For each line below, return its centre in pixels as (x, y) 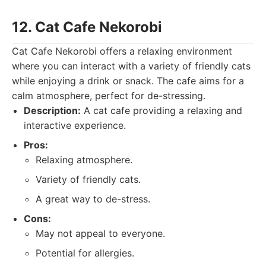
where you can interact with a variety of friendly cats (131, 66)
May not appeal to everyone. (100, 233)
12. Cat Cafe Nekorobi (87, 27)
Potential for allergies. (85, 253)
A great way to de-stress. (93, 199)
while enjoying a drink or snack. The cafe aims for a (128, 81)
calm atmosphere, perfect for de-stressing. (109, 96)
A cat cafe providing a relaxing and (161, 110)
